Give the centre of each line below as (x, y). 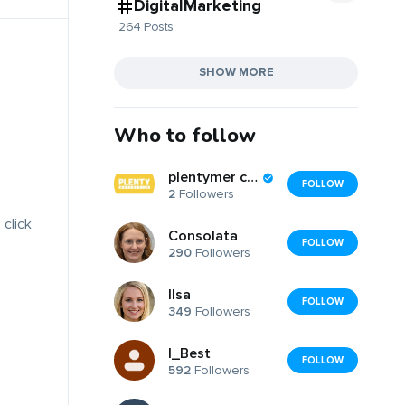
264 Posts (146, 26)
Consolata (203, 236)
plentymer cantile (252, 178)
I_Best (189, 354)
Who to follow (185, 135)
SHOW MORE (236, 72)
